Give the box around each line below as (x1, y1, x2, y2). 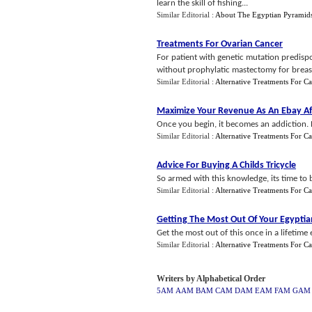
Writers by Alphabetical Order (157, 274, 265, 283)
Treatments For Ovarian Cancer (157, 39, 283, 49)
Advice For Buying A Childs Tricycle (157, 160, 296, 171)
